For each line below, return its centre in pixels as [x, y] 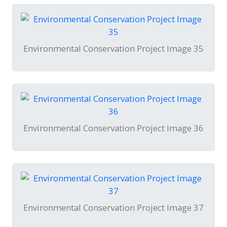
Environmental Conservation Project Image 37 [113, 208]
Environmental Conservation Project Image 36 [113, 128]
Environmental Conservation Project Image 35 [113, 49]
